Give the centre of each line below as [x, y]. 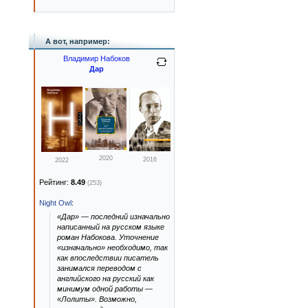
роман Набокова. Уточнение [108, 237]
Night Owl [55, 203]
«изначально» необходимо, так [112, 247]
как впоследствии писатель [108, 258]
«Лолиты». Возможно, [97, 299]
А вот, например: [78, 41]
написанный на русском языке [111, 227]
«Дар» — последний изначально [113, 217]
